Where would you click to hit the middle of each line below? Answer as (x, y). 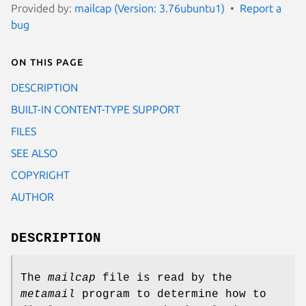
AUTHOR (32, 196)
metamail (48, 294)
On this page (47, 61)
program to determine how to (171, 294)
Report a (261, 8)
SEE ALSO (34, 153)
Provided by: (43, 8)
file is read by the (164, 278)
